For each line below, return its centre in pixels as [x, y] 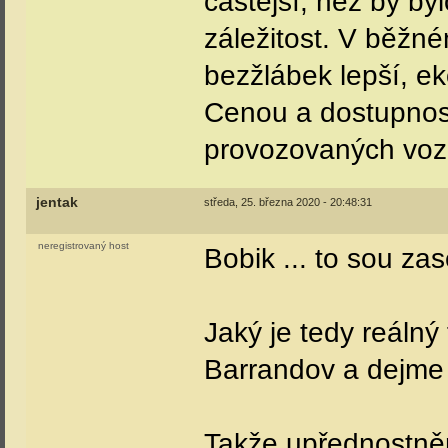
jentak [57, 202]
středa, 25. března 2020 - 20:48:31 [288, 202]
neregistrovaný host [83, 245]
